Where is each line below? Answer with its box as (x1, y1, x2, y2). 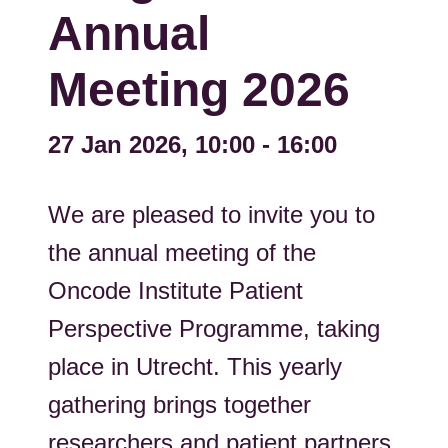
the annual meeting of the (48, 239, 316, 266)
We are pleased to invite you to (48, 201, 375, 228)
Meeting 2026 (48, 63, 350, 116)
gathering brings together (48, 391, 311, 418)
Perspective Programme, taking (48, 315, 380, 342)
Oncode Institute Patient (48, 277, 303, 304)
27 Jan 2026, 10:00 (48, 131, 255, 158)
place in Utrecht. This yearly (48, 353, 342, 380)
